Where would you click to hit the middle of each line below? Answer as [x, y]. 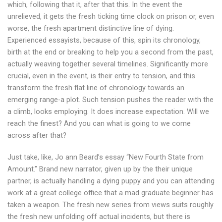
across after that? [37, 135]
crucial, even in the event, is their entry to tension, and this [101, 76]
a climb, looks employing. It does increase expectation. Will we [108, 111]
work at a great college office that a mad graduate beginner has [111, 193]
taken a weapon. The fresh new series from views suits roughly [111, 205]
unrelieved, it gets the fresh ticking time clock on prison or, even [111, 16]
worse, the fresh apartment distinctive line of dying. [91, 28]
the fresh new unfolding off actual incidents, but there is [99, 217]
